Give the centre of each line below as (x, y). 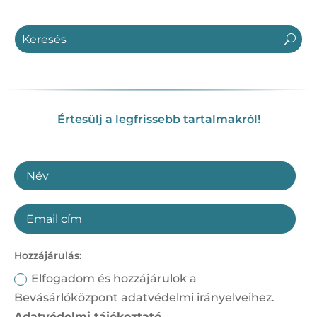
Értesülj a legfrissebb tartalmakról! (158, 119)
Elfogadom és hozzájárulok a (114, 278)
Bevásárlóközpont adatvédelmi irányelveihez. (145, 297)
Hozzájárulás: (48, 255)
